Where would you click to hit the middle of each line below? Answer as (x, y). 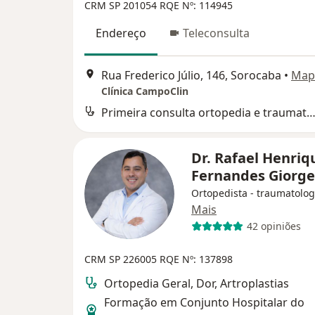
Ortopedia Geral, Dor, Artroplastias (197, 283)
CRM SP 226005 (122, 259)
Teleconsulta (216, 33)
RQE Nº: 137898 (196, 259)
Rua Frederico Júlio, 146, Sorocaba (191, 75)
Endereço (121, 33)
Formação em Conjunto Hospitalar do (204, 302)
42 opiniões (274, 226)
